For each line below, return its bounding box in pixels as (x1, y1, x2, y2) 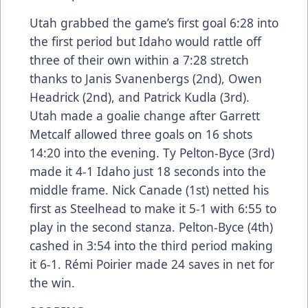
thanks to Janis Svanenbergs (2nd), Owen (30, 70, 262, 87)
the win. (30, 274, 78, 291)
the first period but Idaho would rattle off (30, 33, 261, 50)
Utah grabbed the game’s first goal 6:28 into (30, 14, 278, 32)
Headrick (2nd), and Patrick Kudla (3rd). (30, 89, 250, 106)
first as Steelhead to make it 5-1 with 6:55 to (30, 200, 276, 217)
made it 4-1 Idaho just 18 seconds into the (30, 163, 266, 180)
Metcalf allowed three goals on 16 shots (30, 126, 252, 143)
